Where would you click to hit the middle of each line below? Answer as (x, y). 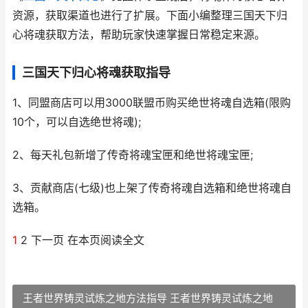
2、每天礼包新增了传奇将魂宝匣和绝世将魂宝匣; (133, 155)
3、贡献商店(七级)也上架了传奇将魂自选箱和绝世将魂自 (152, 188)
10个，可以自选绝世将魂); (77, 122)
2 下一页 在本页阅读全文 (81, 240)
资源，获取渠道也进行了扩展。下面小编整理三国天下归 (150, 15)
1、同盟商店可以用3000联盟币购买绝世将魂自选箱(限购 (152, 103)
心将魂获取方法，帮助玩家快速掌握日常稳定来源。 (139, 35)
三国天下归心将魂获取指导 (96, 73)
